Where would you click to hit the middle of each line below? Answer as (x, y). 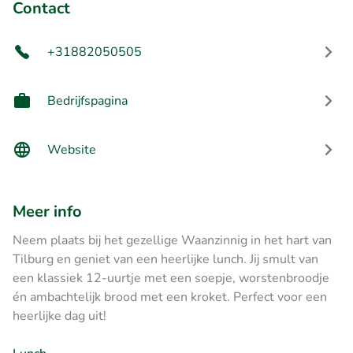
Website (72, 149)
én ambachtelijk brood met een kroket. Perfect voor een (170, 297)
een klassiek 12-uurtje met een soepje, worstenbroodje (171, 278)
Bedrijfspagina (87, 100)
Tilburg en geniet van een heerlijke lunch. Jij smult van (165, 259)
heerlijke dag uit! (59, 316)
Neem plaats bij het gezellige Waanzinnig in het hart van (172, 240)
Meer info (47, 211)
